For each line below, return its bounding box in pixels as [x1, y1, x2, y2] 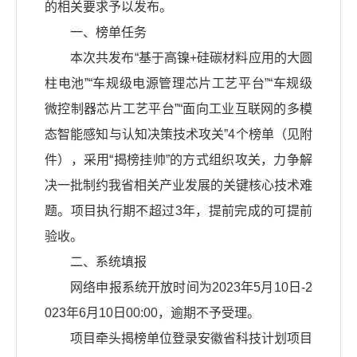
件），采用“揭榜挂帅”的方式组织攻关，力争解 [45, 153, 312, 167]
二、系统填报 [70, 255, 147, 269]
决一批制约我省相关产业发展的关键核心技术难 [45, 178, 312, 193]
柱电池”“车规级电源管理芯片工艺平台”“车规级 [45, 76, 312, 91]
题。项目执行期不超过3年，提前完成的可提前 [45, 204, 312, 218]
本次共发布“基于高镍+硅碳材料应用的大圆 [70, 51, 312, 65]
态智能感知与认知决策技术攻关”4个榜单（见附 [45, 127, 312, 142]
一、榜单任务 [70, 25, 147, 40]
